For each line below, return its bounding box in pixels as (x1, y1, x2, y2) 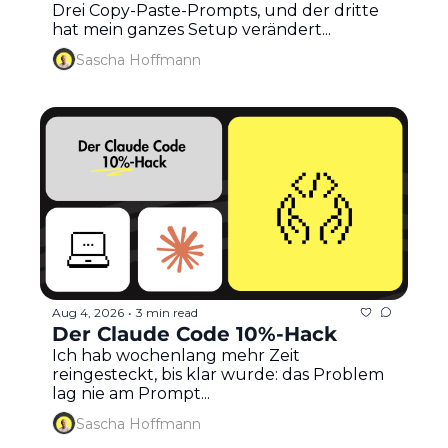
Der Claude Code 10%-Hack (52, 322, 337, 347)
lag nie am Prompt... (52, 384, 210, 404)
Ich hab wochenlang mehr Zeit (52, 346, 300, 366)
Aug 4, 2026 (52, 304, 124, 320)
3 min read (136, 304, 198, 320)
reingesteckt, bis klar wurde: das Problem (52, 365, 384, 385)
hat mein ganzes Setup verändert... (52, 20, 331, 40)
